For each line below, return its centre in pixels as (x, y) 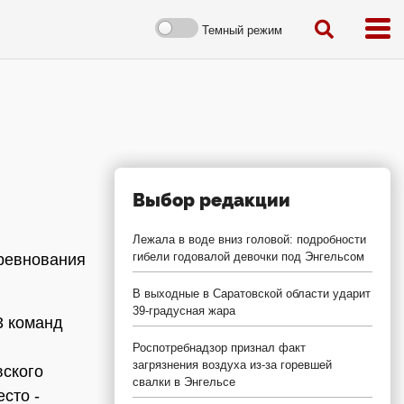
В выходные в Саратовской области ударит (252, 294)
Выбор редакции (211, 200)
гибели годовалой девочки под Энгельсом (248, 257)
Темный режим (242, 30)
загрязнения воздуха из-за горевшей (232, 365)
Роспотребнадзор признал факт (219, 348)
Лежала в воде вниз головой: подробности (249, 239)
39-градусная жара (184, 311)
